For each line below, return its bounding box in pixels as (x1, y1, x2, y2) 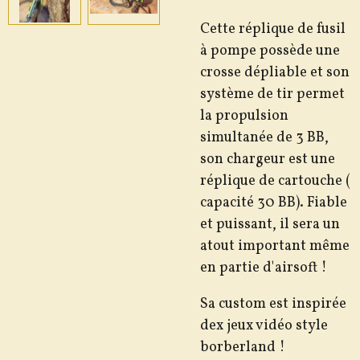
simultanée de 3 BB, (200, 127, 329, 148)
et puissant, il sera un (200, 214, 340, 235)
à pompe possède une (200, 40, 340, 61)
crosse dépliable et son (200, 62, 350, 83)
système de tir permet (200, 84, 345, 104)
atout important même (200, 235, 350, 256)
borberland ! (200, 337, 285, 358)
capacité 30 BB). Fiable (200, 192, 347, 213)
